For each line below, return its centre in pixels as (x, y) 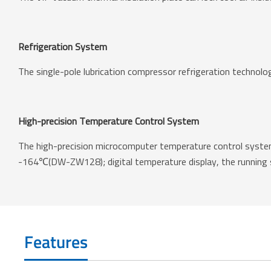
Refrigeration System (63, 46)
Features (56, 241)
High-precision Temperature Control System (109, 121)
